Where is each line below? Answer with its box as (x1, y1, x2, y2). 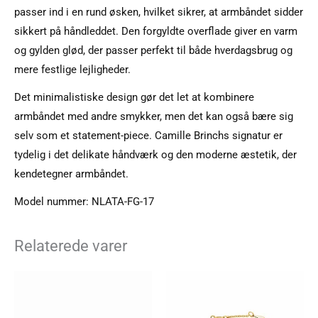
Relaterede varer (14, 236, 127, 255)
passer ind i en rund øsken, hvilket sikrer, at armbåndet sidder (14, 6, 303, 19)
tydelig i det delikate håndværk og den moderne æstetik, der (14, 148, 297, 162)
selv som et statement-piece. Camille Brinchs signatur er (14, 129, 283, 143)
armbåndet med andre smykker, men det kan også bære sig (14, 110, 293, 124)
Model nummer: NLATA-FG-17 (14, 194, 154, 208)
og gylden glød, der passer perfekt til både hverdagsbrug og (14, 44, 292, 57)
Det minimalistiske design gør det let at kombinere (14, 91, 254, 104)
